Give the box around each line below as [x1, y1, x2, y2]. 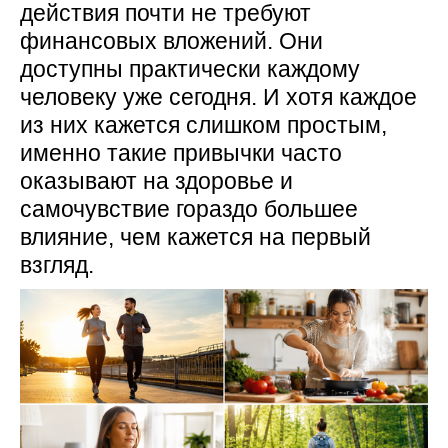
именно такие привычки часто [20, 140, 342, 166]
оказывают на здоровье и [20, 168, 293, 194]
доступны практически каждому [20, 56, 360, 82]
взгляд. [20, 252, 94, 278]
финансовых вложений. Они [20, 28, 323, 54]
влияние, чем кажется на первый [20, 224, 371, 250]
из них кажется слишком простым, [20, 112, 387, 138]
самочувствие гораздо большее [20, 196, 358, 222]
